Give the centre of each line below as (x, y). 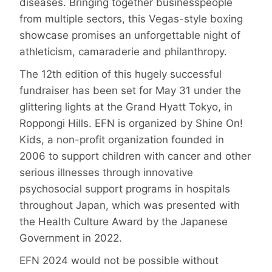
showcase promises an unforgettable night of (130, 35)
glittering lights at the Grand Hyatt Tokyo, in (126, 107)
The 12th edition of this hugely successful (121, 74)
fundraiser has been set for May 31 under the (130, 90)
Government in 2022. (71, 238)
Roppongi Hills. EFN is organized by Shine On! (131, 123)
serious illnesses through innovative (106, 172)
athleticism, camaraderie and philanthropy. (123, 51)
